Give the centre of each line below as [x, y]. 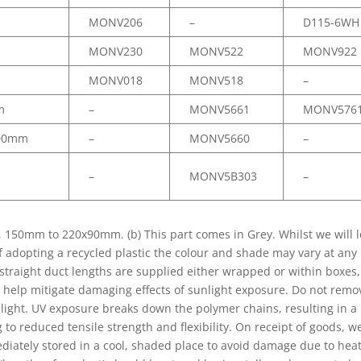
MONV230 [116, 52]
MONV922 [330, 52]
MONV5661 [220, 110]
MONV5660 [220, 139]
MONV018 [116, 81]
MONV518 [217, 81]
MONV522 [217, 52]
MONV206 [116, 23]
